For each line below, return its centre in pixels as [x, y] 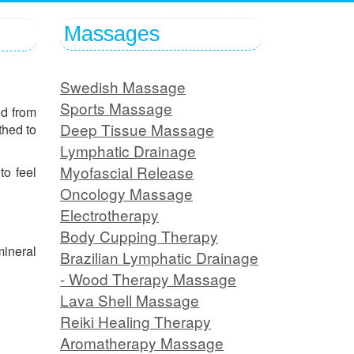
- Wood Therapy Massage [148, 279]
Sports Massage [116, 108]
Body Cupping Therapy [139, 236]
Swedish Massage [123, 87]
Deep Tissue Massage [137, 130]
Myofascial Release [127, 172]
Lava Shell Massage [130, 300]
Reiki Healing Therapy [136, 322]
